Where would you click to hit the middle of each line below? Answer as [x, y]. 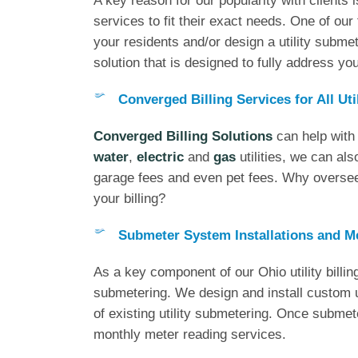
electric [160, 157]
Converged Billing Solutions [183, 136]
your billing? [129, 198]
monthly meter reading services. [190, 334]
